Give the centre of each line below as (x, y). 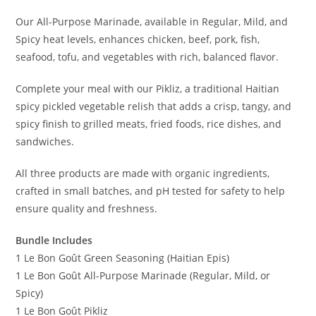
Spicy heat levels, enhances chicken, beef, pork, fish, (138, 39)
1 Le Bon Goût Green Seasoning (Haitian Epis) (123, 257)
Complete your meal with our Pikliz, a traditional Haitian (148, 88)
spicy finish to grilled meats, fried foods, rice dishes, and (149, 123)
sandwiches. (45, 141)
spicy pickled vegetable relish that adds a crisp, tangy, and (154, 106)
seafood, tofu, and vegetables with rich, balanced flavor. (147, 56)
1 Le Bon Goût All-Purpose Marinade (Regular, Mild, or (143, 275)
